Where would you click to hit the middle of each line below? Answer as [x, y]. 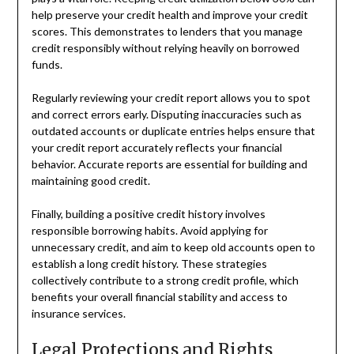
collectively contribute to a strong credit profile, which [165, 280]
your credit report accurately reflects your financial [156, 147]
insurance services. [78, 313]
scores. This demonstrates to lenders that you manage [167, 31]
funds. [47, 64]
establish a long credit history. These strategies [149, 263]
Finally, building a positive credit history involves [148, 213]
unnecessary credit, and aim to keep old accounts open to [173, 247]
